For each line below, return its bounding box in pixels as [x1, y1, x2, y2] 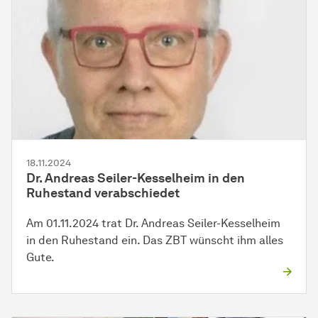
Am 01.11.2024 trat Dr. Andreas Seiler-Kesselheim [26, 216, 280, 230]
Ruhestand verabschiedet [26, 185, 180, 201]
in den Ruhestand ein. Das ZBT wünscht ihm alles [26, 233, 283, 247]
